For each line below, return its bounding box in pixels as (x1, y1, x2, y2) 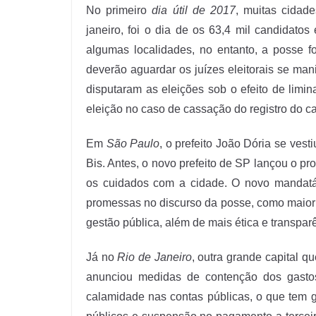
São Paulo (106, 138, 160, 150)
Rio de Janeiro (117, 251, 192, 264)
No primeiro (86, 4, 152, 17)
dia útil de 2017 (152, 4, 236, 17)
